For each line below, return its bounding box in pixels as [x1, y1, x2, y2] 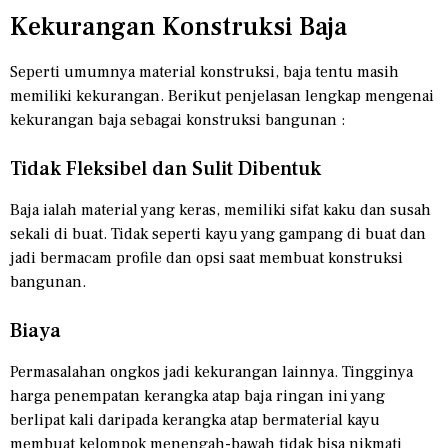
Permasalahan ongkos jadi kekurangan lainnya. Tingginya [10, 362, 413, 383]
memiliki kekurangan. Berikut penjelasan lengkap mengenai [10, 86, 434, 107]
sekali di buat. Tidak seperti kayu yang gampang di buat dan [10, 224, 426, 245]
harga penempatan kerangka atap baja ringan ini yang [10, 386, 385, 407]
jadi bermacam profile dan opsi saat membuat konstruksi [10, 248, 403, 269]
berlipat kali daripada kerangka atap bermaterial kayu [10, 410, 380, 431]
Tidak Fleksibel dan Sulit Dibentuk [10, 156, 321, 183]
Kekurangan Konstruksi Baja [10, 10, 347, 45]
